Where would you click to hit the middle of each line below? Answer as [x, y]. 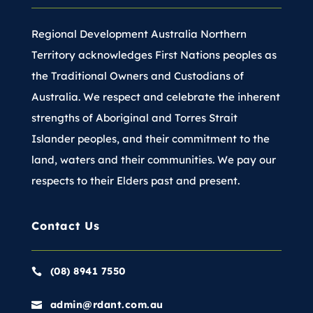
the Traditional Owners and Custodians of [137, 76]
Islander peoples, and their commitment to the [150, 139]
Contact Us [65, 226]
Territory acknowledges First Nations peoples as [154, 55]
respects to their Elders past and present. [137, 181]
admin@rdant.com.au [107, 305]
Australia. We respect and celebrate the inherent [155, 97]
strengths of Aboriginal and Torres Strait [134, 118]
